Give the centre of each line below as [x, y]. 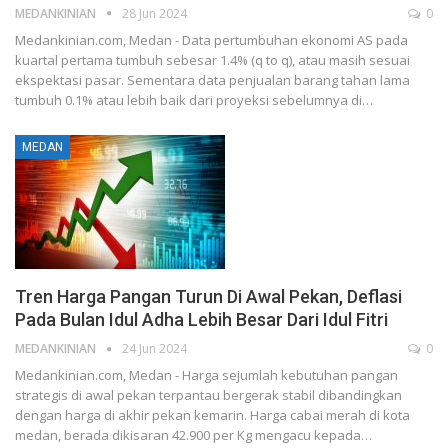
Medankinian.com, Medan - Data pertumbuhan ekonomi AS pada [211, 39]
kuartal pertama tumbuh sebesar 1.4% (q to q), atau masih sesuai [212, 59]
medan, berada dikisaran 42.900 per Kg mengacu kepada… [193, 435]
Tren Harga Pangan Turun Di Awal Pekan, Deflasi [208, 297]
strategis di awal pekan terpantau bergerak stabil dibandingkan [208, 395]
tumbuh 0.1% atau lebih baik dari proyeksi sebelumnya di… [194, 99]
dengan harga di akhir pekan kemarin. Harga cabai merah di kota [212, 415]
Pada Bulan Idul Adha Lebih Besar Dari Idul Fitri [201, 320]
